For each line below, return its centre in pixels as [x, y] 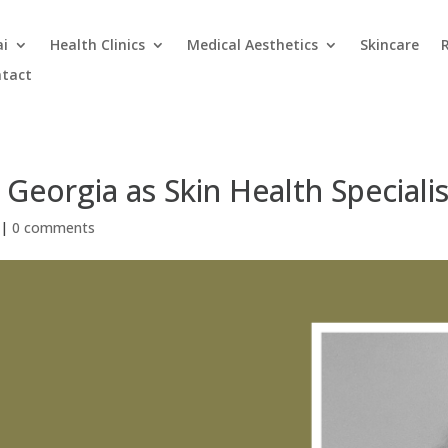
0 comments [54, 227]
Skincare [390, 45]
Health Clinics [98, 45]
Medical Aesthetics [253, 45]
